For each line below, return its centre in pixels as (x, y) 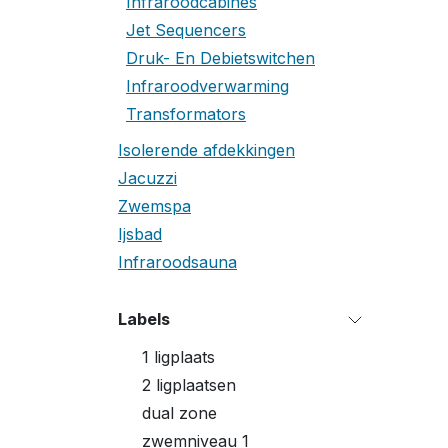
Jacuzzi (147, 178)
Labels (144, 319)
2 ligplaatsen (189, 385)
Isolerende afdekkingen (206, 150)
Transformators (186, 114)
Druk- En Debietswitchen (220, 58)
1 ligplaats (178, 357)
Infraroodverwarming (207, 86)
